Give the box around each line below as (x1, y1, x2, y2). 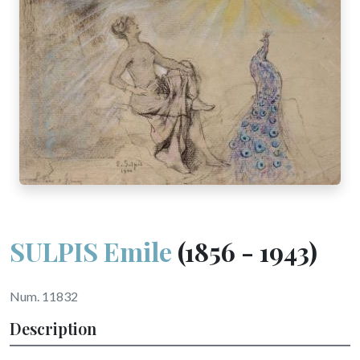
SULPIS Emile (10, 234, 172, 268)
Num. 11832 (10, 288, 78, 304)
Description (10, 317, 96, 339)
